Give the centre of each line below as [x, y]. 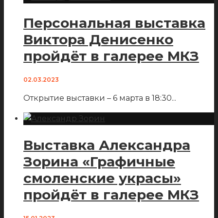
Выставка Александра [107, 145]
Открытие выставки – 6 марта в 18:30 [98, 98]
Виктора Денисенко [98, 40]
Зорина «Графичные [99, 161]
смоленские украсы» [102, 178]
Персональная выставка [114, 23]
